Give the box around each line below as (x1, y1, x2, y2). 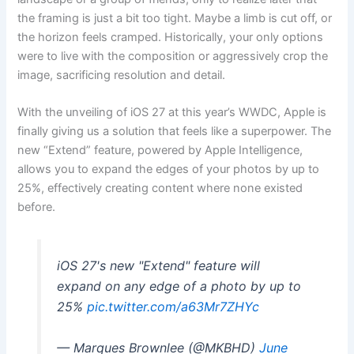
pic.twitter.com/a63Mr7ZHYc (86, 299, 259, 315)
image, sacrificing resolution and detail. (17, 67, 226, 82)
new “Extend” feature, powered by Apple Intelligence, (17, 143, 303, 158)
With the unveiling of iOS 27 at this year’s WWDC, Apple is (17, 105, 327, 120)
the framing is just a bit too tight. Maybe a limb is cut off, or (17, 10, 333, 25)
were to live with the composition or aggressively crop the (17, 48, 329, 63)
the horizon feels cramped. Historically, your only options (17, 29, 324, 44)
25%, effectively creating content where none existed (17, 181, 303, 196)
